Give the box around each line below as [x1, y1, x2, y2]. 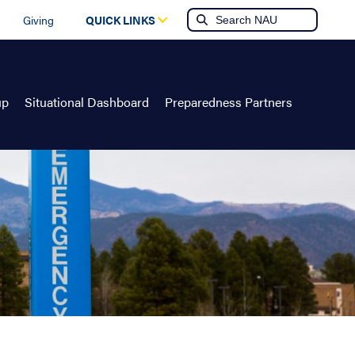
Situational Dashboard [25, 93, 150, 111]
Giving [23, 12, 55, 28]
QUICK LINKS [86, 12, 156, 28]
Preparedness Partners [165, 93, 293, 111]
